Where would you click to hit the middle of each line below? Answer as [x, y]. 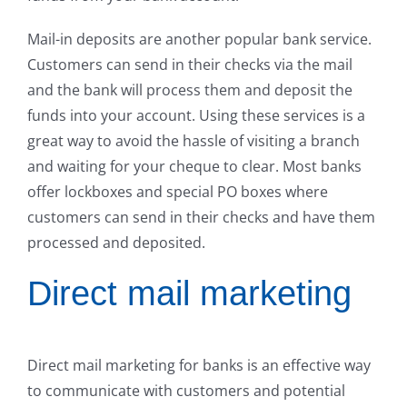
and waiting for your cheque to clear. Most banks [194, 167]
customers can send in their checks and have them [201, 218]
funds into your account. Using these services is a [196, 116]
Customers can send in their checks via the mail [190, 65]
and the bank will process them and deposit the [190, 90]
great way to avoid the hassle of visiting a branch [194, 141]
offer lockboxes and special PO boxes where [178, 192]
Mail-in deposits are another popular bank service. [199, 40]
